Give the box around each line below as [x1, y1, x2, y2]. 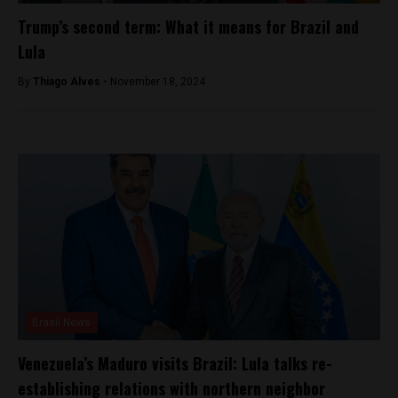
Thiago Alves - [33, 75, 110, 88]
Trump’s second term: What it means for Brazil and [18, 14, 359, 38]
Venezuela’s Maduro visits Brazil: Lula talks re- [18, 351, 332, 375]
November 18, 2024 [110, 75, 205, 88]
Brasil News [32, 315, 91, 329]
